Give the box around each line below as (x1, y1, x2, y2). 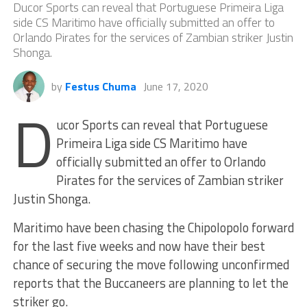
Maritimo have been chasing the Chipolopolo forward (12, 218, 294, 238)
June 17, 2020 (143, 78, 208, 95)
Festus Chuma (64, 78, 136, 95)
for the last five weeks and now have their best (12, 236, 265, 256)
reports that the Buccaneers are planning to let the (12, 273, 288, 293)
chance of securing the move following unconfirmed (12, 255, 289, 275)
